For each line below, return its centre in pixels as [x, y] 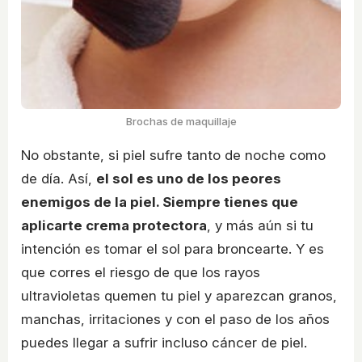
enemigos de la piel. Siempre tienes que [160, 202]
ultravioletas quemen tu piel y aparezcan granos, [179, 296]
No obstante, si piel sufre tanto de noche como [173, 156]
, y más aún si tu [260, 226]
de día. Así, [59, 179]
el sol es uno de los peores [189, 179]
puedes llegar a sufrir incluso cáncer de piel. [164, 343]
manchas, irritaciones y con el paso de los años [175, 320]
